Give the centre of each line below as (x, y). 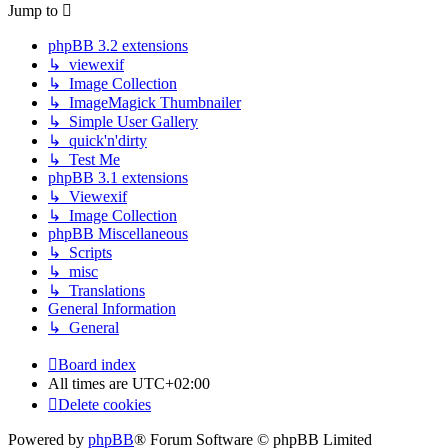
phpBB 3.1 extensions (118, 177)
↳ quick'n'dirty (97, 140)
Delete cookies (104, 404)
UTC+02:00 (171, 383)
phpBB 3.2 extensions (118, 45)
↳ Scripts (80, 252)
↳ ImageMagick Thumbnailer (144, 102)
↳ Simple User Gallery (123, 121)
